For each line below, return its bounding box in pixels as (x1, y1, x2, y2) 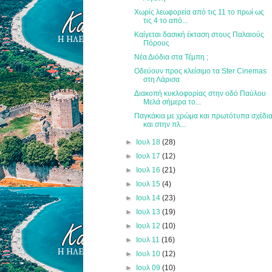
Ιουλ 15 (135, 179, 162, 188)
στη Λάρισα (143, 75, 180, 84)
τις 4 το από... (143, 16, 188, 25)
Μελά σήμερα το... (143, 97, 202, 106)
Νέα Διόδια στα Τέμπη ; (134, 52, 209, 61)
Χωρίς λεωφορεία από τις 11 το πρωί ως (134, 7, 265, 16)
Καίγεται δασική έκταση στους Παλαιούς (134, 30, 265, 39)
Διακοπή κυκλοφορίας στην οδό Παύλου (134, 89, 267, 98)
